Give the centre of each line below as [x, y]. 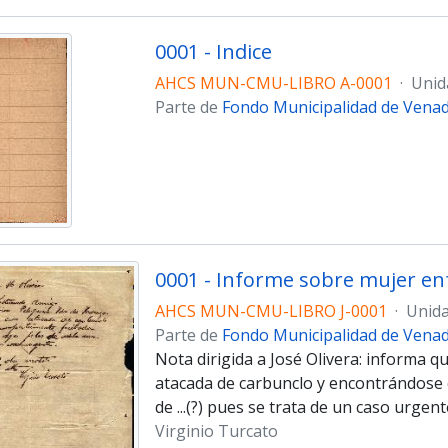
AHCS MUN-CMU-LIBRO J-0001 [270, 310]
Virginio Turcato [216, 430]
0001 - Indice [213, 51]
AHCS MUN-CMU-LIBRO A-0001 [273, 82]
